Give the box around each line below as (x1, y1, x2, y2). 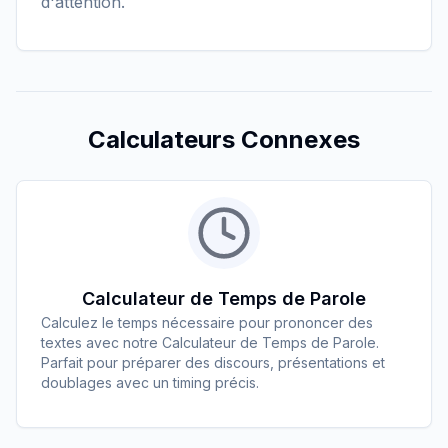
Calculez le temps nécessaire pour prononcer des (41, 314, 373, 331)
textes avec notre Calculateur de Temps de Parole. (41, 334, 379, 351)
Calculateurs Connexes (88, 125, 360, 154)
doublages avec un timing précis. (41, 374, 259, 391)
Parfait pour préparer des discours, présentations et (41, 354, 385, 371)
